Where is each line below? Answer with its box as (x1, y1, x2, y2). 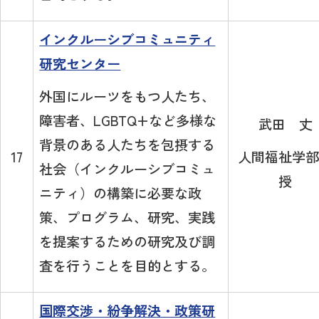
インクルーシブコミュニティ (39, 29, 216, 50)
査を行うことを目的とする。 (39, 256, 216, 276)
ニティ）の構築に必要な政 (39, 183, 202, 204)
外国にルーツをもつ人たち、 (39, 86, 216, 107)
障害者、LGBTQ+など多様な (39, 110, 217, 131)
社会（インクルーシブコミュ (39, 159, 216, 179)
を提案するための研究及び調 (39, 231, 216, 252)
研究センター (39, 53, 121, 74)
